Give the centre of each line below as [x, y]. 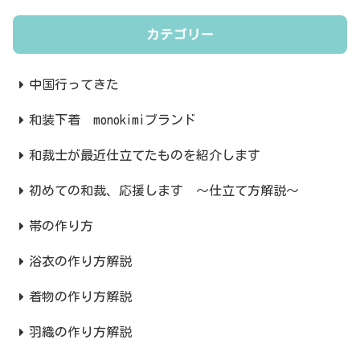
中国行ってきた [74, 85]
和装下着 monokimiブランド [112, 120]
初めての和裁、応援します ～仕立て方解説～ [164, 191]
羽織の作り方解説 [80, 332]
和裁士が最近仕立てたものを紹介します [145, 155]
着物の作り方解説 [80, 297]
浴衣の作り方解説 [80, 262]
